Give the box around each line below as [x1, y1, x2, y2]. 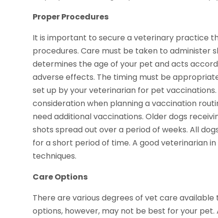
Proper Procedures [33, 11, 109, 23]
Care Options [33, 171, 88, 183]
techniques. [33, 150, 77, 162]
